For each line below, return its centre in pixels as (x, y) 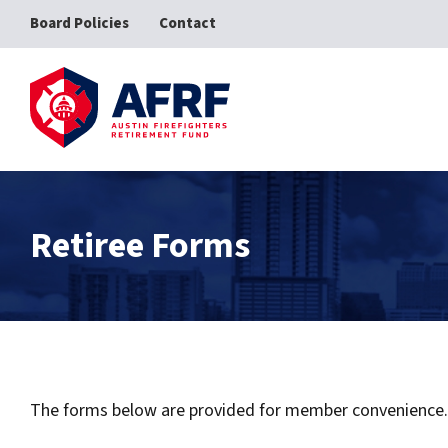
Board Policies (79, 23)
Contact (187, 23)
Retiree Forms (140, 245)
